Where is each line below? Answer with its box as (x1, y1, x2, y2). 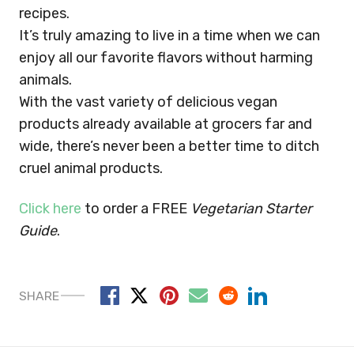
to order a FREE (81, 199, 190, 217)
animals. (19, 71, 75, 88)
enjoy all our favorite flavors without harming (19, 49, 313, 66)
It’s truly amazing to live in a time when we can (19, 27, 320, 44)
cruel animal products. (19, 160, 163, 177)
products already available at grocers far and (19, 115, 312, 133)
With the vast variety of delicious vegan (19, 93, 277, 111)
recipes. (19, 5, 70, 22)
